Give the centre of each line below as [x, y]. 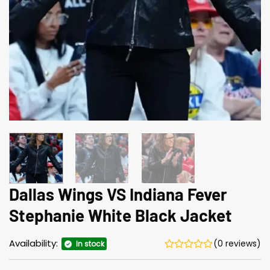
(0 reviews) [237, 244]
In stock [90, 244]
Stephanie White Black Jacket [121, 215]
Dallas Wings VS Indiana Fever [118, 194]
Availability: [35, 243]
